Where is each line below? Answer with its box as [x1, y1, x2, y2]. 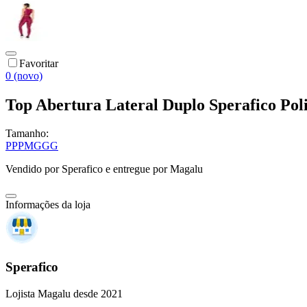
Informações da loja [5, 199, 90, 211]
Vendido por [5, 163, 62, 175]
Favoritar [19, 57, 58, 69]
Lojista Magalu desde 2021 [5, 287, 123, 299]
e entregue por [103, 163, 167, 175]
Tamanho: [5, 127, 49, 140]
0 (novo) [5, 69, 42, 82]
